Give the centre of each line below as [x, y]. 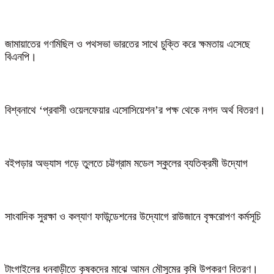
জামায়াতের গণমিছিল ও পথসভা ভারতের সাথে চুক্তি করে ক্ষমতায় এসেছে [128, 44]
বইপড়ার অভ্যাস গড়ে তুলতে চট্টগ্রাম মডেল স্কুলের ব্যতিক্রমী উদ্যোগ [126, 163]
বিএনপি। [21, 57]
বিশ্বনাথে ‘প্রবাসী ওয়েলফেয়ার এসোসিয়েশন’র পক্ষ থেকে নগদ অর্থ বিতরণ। [135, 110]
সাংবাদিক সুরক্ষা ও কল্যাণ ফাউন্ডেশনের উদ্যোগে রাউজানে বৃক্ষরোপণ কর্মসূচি [133, 216]
